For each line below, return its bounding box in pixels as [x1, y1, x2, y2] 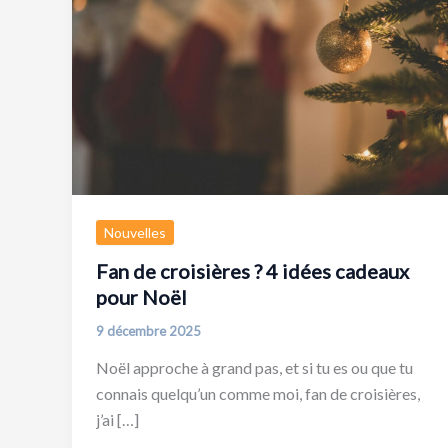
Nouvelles [104, 223, 166, 241]
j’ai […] [96, 410, 139, 430]
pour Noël [96, 284, 187, 309]
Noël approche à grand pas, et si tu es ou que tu [96, 358, 413, 378]
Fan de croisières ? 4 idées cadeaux [96, 258, 409, 283]
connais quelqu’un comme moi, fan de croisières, [96, 384, 420, 404]
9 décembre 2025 [96, 322, 201, 339]
